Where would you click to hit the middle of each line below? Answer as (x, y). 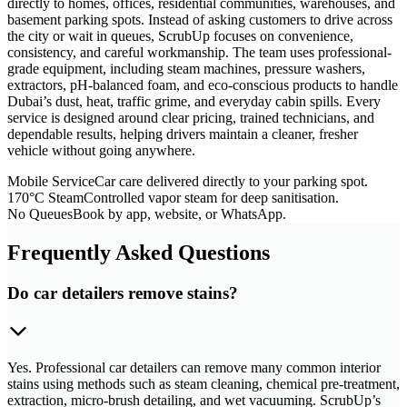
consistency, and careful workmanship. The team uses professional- (199, 52)
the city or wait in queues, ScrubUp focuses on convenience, (180, 35)
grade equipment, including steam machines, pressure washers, (186, 68)
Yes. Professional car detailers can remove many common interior (194, 368)
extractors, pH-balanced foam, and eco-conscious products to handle (203, 84)
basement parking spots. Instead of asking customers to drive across (200, 19)
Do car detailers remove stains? (123, 293)
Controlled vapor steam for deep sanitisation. (211, 197)
